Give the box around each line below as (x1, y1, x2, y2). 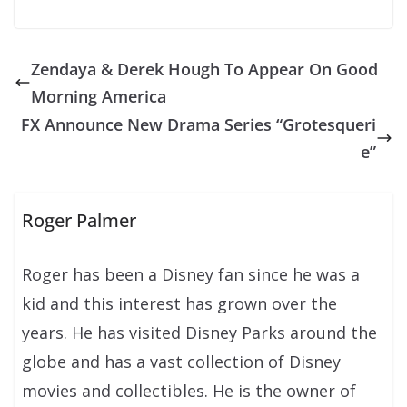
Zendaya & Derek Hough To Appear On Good (31, 57, 378, 80)
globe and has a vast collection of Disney (22, 351, 342, 373)
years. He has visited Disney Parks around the (22, 322, 378, 344)
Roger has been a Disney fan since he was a (22, 263, 361, 286)
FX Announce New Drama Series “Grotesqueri (21, 113, 376, 135)
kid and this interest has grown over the (22, 293, 338, 315)
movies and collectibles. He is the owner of (22, 380, 357, 402)
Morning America (31, 84, 166, 107)
